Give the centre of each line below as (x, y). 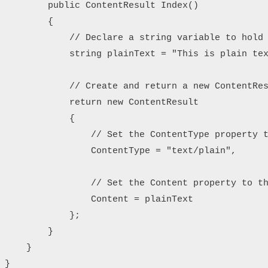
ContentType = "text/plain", (121, 151)
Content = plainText (99, 199)
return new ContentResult (102, 102)
